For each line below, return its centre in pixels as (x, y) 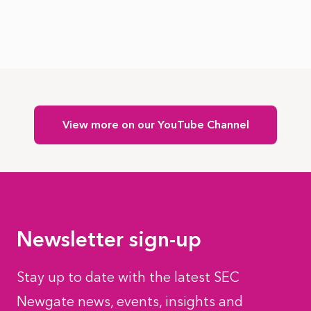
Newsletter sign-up (109, 239)
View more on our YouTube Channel (155, 125)
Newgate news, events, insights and (130, 301)
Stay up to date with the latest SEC (128, 277)
